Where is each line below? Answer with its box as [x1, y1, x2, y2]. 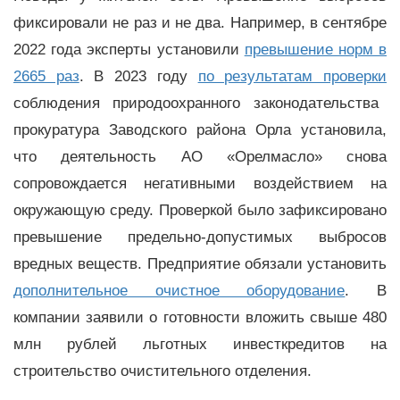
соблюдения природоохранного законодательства [13, 94, 379, 112]
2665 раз [13, 67, 79, 85]
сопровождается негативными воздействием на [13, 174, 387, 192]
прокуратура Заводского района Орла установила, [13, 121, 387, 138]
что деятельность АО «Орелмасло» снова [13, 147, 387, 165]
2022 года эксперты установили [13, 40, 245, 58]
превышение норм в [244, 40, 387, 58]
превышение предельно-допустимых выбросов [13, 228, 387, 246]
